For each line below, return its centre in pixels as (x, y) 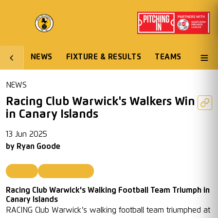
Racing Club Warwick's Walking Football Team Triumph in (108, 190)
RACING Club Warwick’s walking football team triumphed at (108, 210)
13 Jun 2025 (27, 134)
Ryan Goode (38, 146)
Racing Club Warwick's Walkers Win (100, 102)
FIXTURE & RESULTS (104, 57)
